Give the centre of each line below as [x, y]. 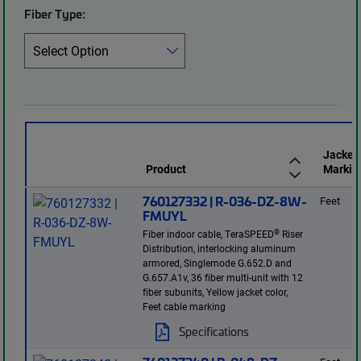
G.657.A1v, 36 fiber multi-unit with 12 [223, 278]
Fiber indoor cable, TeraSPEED [209, 234]
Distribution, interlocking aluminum [220, 249]
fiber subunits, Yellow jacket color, [216, 292]
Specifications [214, 332]
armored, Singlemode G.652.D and [218, 263]
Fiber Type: [55, 14]
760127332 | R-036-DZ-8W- [225, 201]
